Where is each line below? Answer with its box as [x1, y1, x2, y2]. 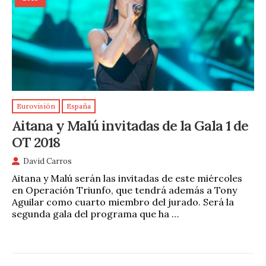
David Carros [23, 156, 72, 167]
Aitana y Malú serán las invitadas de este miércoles [12, 172, 242, 185]
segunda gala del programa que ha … [12, 208, 179, 220]
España [66, 102, 91, 111]
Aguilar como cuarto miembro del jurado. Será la [12, 196, 234, 208]
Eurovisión [17, 102, 55, 111]
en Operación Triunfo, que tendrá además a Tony [12, 184, 237, 197]
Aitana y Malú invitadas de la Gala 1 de [12, 116, 248, 135]
